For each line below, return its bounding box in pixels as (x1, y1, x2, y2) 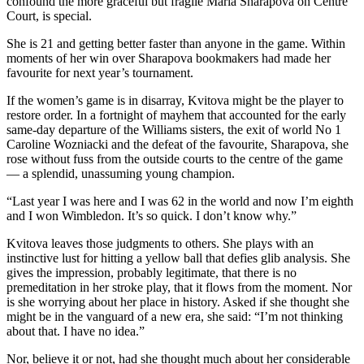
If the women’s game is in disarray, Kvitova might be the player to (6, 93, 344, 108)
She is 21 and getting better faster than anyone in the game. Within (6, 37, 345, 51)
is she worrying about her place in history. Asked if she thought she (6, 295, 349, 310)
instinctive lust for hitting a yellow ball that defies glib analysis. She (6, 251, 350, 266)
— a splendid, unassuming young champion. (6, 167, 235, 181)
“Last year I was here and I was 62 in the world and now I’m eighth (6, 194, 353, 209)
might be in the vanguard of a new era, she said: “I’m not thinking (6, 310, 343, 324)
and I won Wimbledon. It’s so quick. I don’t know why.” (6, 209, 297, 223)
